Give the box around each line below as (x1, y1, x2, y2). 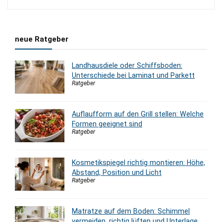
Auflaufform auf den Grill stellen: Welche (72, 110, 204, 118)
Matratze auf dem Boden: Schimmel (72, 207, 190, 216)
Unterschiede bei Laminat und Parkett (72, 71, 195, 80)
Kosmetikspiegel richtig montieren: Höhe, (72, 159, 205, 167)
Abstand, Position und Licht (72, 168, 162, 177)
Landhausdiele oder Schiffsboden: (72, 61, 182, 70)
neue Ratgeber (15, 35, 68, 44)
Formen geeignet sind (72, 120, 142, 128)
